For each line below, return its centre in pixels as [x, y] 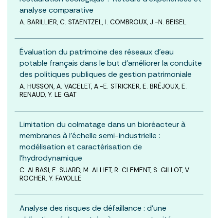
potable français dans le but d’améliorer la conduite [111, 63]
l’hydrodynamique [51, 158]
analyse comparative [56, 10]
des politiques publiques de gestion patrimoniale [106, 74]
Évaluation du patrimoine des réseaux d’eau [97, 52]
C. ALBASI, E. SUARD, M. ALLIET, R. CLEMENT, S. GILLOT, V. [105, 170]
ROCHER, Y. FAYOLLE [51, 178]
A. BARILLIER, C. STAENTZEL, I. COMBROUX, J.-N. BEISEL [103, 22]
